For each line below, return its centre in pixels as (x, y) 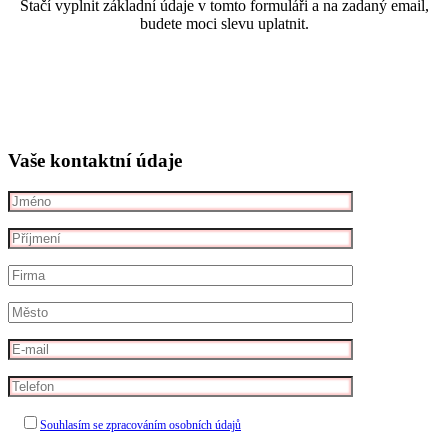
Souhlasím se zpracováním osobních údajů (140, 424)
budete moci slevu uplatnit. (224, 24)
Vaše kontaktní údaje (95, 160)
